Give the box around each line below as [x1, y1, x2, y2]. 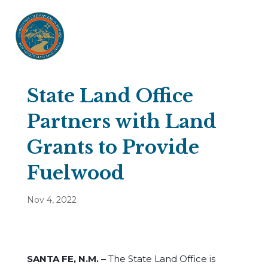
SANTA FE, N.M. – [26, 253, 108, 264]
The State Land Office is [108, 253, 215, 264]
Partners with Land [26, 110, 217, 133]
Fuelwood [26, 162, 124, 184]
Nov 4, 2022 [26, 194, 77, 205]
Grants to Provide [26, 136, 199, 159]
